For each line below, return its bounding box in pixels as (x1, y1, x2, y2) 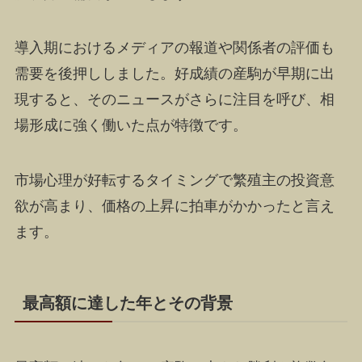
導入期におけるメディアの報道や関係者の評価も (14, 40, 335, 57)
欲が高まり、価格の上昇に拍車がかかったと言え (14, 198, 335, 215)
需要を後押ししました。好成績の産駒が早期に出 (14, 65, 335, 82)
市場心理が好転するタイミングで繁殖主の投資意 (14, 172, 335, 189)
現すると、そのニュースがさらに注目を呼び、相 (14, 91, 335, 108)
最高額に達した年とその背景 (22, 294, 233, 313)
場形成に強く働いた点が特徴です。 (14, 117, 247, 134)
